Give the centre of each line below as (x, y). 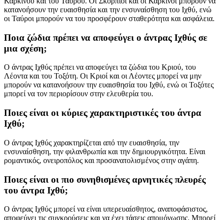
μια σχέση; (25, 48)
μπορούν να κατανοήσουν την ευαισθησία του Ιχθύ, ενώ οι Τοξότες (109, 85)
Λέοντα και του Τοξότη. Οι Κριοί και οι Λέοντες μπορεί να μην (103, 76)
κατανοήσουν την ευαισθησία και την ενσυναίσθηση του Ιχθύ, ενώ (108, 9)
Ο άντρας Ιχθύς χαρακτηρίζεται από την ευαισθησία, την (92, 142)
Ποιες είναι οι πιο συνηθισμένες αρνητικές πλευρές (105, 179)
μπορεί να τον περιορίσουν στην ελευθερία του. (79, 94)
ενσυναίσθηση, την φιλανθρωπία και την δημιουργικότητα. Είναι (105, 151)
